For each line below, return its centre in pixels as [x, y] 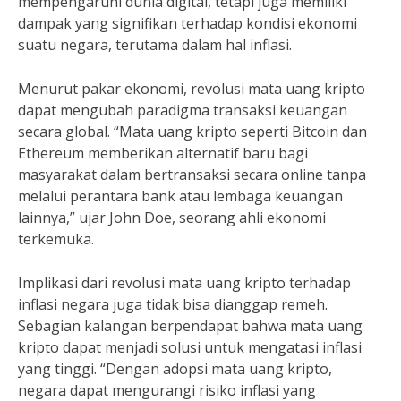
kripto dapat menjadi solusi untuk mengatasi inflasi [190, 347]
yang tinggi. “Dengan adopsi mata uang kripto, [175, 369]
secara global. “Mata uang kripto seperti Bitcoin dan [192, 132]
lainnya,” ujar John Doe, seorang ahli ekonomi [172, 218]
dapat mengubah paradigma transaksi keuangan [183, 110]
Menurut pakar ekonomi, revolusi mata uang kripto [192, 89]
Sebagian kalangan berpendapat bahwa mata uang [190, 326]
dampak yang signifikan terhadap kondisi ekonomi [188, 23]
